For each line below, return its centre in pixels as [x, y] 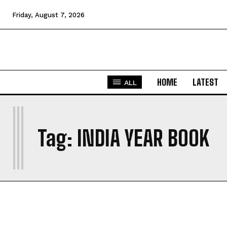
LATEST [205, 82]
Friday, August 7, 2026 [48, 15]
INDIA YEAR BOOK [143, 138]
